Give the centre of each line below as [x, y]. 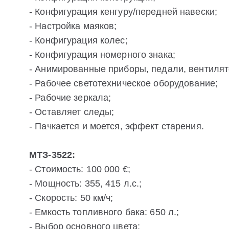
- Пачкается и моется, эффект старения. [117, 127]
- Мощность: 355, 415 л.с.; [86, 184]
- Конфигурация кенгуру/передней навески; [123, 12]
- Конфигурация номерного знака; [102, 55]
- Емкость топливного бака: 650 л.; [104, 212]
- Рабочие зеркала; [70, 98]
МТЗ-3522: [52, 155]
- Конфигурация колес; [78, 41]
